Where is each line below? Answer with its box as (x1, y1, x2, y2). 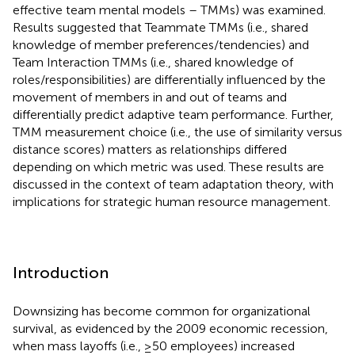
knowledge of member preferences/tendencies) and (13, 36, 309, 52)
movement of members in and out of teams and (13, 89, 287, 105)
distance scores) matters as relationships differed (13, 141, 287, 157)
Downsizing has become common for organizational (13, 303, 311, 319)
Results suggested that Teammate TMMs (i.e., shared (13, 19, 308, 35)
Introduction (13, 262, 109, 282)
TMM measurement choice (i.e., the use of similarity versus (13, 124, 342, 139)
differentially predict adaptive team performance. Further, (13, 106, 334, 122)
